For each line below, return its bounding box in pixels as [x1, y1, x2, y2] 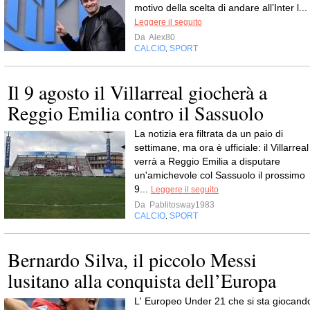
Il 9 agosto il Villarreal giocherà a [8, 79, 267, 105]
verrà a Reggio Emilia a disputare [134, 156, 280, 167]
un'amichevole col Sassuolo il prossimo [134, 170, 305, 181]
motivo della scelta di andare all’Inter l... [134, 2, 307, 13]
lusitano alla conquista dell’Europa [8, 267, 276, 293]
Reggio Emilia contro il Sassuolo [8, 100, 264, 126]
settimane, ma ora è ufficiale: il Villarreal [134, 142, 309, 153]
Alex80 [147, 33, 175, 42]
